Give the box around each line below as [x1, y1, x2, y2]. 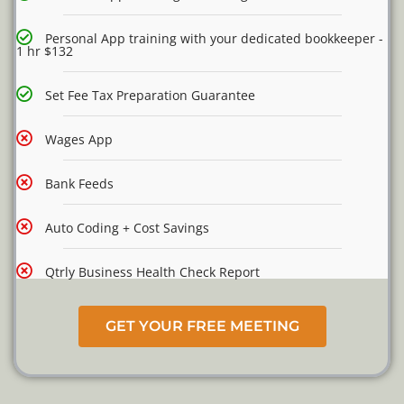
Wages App [45, 131, 113, 149]
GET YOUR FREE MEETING [105, 317, 299, 335]
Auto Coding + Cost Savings [45, 219, 209, 237]
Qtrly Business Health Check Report [45, 263, 260, 281]
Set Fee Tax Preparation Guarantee [45, 87, 255, 105]
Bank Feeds [45, 175, 114, 193]
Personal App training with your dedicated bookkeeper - [45, 30, 383, 48]
